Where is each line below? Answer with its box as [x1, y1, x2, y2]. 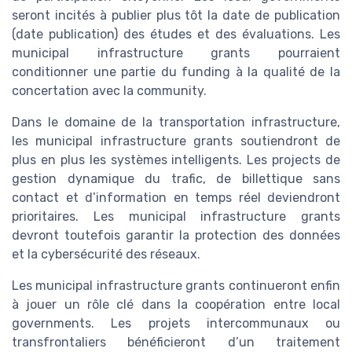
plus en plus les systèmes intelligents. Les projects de [12, 152, 340, 168]
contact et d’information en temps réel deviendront [12, 190, 340, 206]
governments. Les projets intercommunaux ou [12, 316, 340, 332]
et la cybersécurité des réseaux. [12, 247, 200, 262]
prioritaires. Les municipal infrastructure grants [12, 209, 340, 225]
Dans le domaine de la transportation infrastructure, [12, 115, 340, 130]
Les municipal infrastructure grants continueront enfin [12, 278, 340, 294]
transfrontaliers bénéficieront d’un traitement [12, 335, 340, 350]
